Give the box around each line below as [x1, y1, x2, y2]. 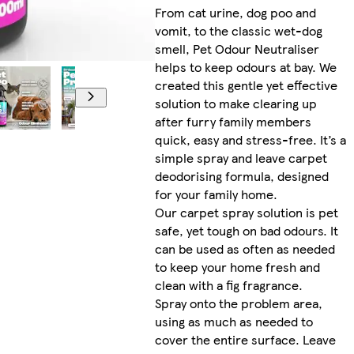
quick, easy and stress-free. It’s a [155, 130, 347, 149]
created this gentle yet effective [155, 76, 338, 95]
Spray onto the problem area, [155, 294, 323, 313]
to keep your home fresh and [155, 258, 321, 277]
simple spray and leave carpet [155, 149, 328, 168]
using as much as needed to [155, 312, 314, 331]
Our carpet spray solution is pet [155, 203, 339, 222]
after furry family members [155, 112, 312, 131]
